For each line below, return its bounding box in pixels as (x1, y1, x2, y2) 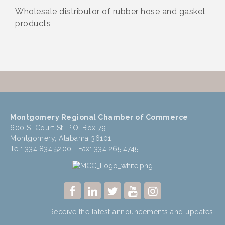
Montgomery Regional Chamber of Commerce (10, 113, 188, 122)
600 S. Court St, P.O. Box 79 (10, 124, 106, 132)
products (15, 19, 51, 29)
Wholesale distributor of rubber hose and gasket (15, 7, 206, 17)
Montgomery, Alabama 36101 (10, 134, 111, 143)
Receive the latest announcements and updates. (49, 208, 215, 216)
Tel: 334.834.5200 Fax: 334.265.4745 (10, 145, 139, 153)
